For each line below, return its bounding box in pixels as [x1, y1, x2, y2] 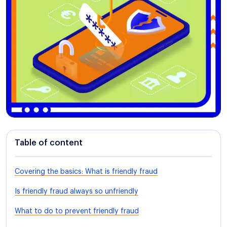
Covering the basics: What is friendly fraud [15, 168, 158, 175]
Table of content [15, 138, 83, 147]
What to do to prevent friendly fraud [15, 207, 139, 215]
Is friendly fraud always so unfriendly [15, 187, 138, 195]
